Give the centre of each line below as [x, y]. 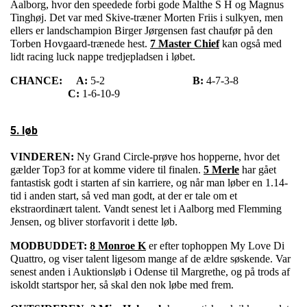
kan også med [250, 44]
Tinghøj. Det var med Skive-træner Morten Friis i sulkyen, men [147, 18]
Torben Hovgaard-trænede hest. [80, 44]
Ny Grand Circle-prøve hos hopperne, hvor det [178, 157]
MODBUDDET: [49, 246]
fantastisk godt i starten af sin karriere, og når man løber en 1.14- [149, 183]
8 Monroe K [118, 246]
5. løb [24, 131]
